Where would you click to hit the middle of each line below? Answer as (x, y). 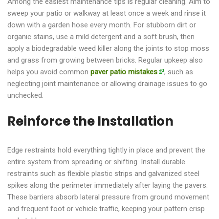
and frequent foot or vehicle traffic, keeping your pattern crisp (106, 208)
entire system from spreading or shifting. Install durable (96, 162)
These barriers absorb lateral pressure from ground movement (108, 197)
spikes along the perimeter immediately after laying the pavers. (108, 185)
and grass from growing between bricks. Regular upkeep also (105, 60)
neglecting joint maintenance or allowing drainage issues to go (107, 83)
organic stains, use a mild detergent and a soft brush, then (101, 36)
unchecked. (25, 95)
